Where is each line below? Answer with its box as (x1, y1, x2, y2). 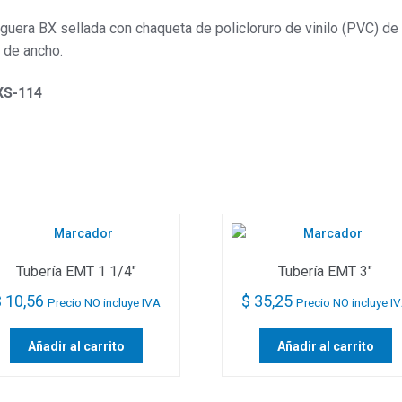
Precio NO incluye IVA (47, 294, 161, 310)
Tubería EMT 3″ (278, 263, 373, 281)
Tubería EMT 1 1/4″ (16, 263, 137, 281)
